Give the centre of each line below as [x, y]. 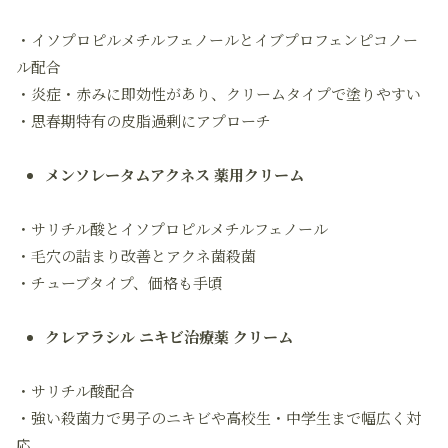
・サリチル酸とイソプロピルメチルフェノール [172, 228]
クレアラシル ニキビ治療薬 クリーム [169, 336]
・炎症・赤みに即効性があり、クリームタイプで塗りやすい [218, 93]
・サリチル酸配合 [75, 390]
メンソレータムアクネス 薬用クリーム [174, 174]
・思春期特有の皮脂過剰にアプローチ [143, 120]
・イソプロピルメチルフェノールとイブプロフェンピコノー [217, 39]
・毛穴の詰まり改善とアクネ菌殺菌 [136, 255]
